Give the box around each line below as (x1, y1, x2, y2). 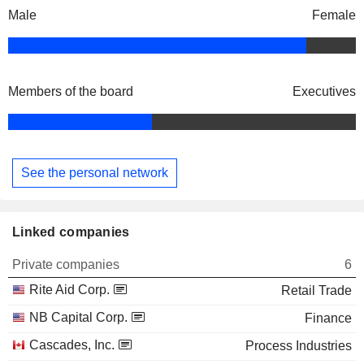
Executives (292, 84, 356, 99)
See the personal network (21, 165, 168, 180)
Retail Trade (281, 283, 352, 297)
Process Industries (245, 338, 352, 353)
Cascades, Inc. (29, 337, 115, 352)
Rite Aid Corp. (29, 282, 110, 297)
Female (312, 8, 356, 23)
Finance (305, 310, 352, 325)
